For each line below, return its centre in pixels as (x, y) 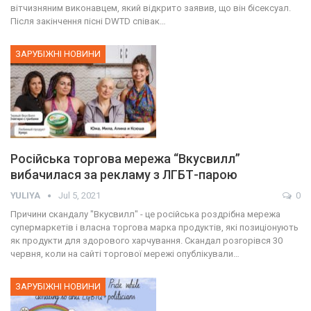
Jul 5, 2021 (79, 196)
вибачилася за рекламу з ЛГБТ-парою (124, 175)
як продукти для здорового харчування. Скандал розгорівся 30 (146, 241)
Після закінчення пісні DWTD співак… (88, 22)
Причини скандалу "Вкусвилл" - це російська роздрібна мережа (145, 215)
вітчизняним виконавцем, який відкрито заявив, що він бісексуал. (151, 8)
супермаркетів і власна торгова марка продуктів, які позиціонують (154, 228)
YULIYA (26, 196)
